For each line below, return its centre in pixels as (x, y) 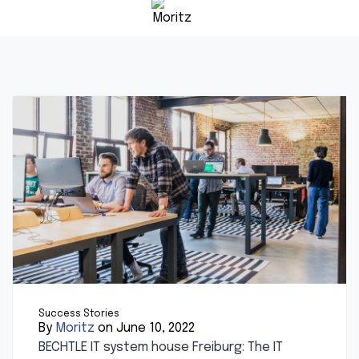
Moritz (75, 328)
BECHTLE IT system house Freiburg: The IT (161, 347)
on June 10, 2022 (145, 328)
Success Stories (79, 314)
